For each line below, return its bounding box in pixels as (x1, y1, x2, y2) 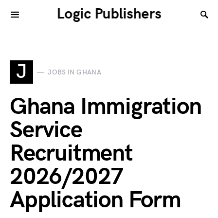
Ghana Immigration (10, 93, 201, 121)
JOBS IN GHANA (48, 68, 101, 76)
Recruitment (10, 140, 133, 167)
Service (10, 116, 82, 144)
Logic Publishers (56, 5, 162, 23)
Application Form (10, 186, 181, 214)
